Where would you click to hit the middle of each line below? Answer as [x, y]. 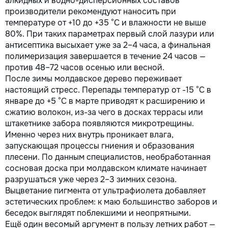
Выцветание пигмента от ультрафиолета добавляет [105, 190]
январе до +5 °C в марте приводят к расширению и [105, 101]
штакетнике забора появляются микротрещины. [99, 123]
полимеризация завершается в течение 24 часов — [105, 56]
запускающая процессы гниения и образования [100, 146]
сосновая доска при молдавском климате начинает [106, 168]
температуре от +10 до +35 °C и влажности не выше [106, 22]
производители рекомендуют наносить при [91, 11]
